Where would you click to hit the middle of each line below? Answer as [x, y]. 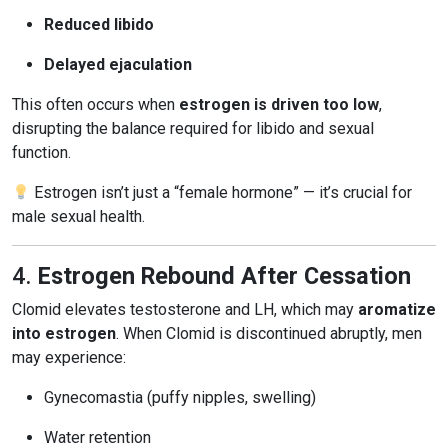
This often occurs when [95, 104]
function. [41, 152]
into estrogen [64, 333]
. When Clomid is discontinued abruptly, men [269, 333]
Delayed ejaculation [118, 64]
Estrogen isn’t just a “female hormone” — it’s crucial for [221, 192]
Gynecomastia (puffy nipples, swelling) [180, 397]
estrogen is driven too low [279, 104]
